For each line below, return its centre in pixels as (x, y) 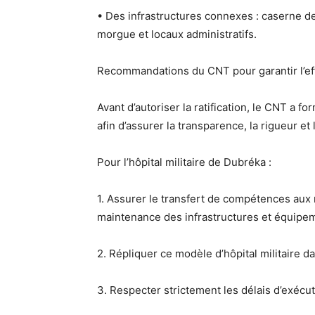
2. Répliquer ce (136, 253)
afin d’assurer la (137, 126)
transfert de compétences (226, 199)
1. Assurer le (129, 199)
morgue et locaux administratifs (175, 34)
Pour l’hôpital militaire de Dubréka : (184, 162)
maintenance (129, 217)
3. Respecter (130, 290)
